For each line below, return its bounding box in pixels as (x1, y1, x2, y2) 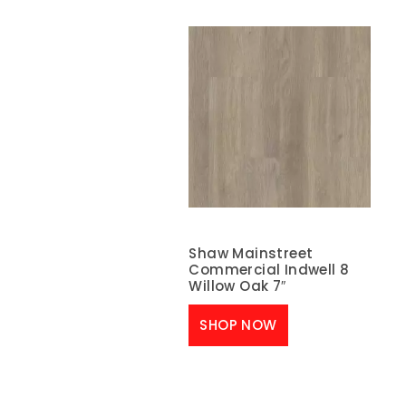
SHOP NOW (199, 314, 277, 334)
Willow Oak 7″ (188, 276, 286, 296)
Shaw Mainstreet (188, 244, 314, 264)
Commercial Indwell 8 (188, 260, 350, 280)
